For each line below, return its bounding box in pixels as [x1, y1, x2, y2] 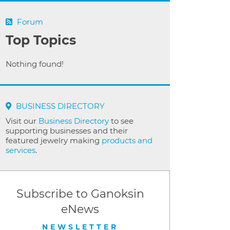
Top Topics [6, 32, 76, 48]
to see [109, 116, 133, 126]
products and [102, 136, 152, 145]
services [6, 145, 35, 155]
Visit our [6, 116, 39, 126]
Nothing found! [6, 59, 64, 69]
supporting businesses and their [6, 126, 128, 136]
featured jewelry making [6, 136, 102, 145]
